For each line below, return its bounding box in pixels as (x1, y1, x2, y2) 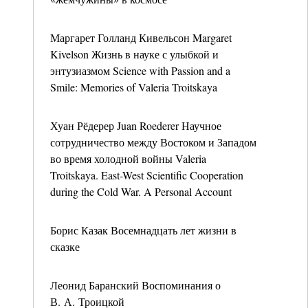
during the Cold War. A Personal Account (50, 184, 232, 199)
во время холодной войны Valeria (50, 151, 206, 166)
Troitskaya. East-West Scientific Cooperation (50, 168, 243, 182)
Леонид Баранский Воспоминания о (50, 278, 221, 292)
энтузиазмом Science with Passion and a (50, 63, 230, 78)
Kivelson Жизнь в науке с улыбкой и (50, 47, 219, 61)
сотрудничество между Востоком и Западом (50, 135, 256, 149)
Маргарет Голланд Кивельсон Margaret (50, 30, 232, 45)
